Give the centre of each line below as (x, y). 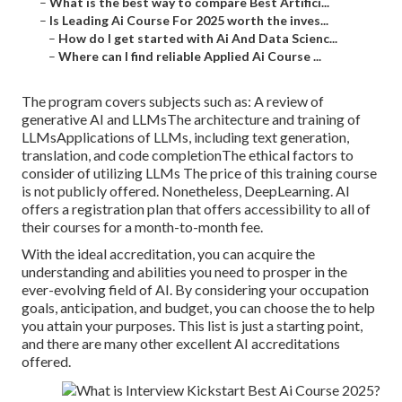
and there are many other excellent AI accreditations (181, 344)
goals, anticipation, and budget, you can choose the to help (198, 308)
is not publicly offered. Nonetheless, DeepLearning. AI (186, 191)
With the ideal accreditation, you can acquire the (168, 254)
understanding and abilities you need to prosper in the (184, 272)
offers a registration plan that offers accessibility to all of (196, 209)
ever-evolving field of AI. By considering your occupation (195, 290)
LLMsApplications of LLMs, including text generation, (185, 137)
